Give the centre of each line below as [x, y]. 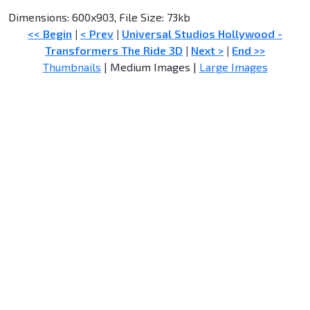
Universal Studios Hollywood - [202, 34]
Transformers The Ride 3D [114, 51]
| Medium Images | [150, 67]
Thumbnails [72, 67]
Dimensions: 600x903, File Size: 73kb [99, 17]
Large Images [233, 67]
